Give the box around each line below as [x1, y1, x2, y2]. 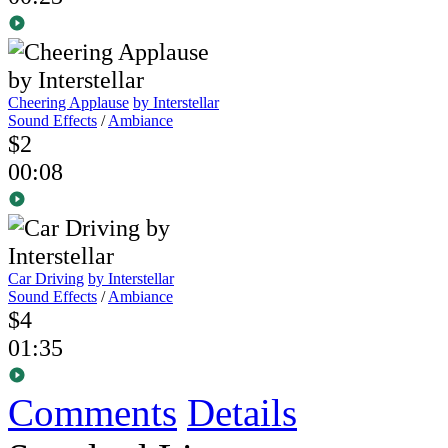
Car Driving [8, 270, 84, 288]
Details [187, 391, 297, 435]
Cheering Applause [8, 94, 129, 112]
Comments [8, 391, 177, 435]
